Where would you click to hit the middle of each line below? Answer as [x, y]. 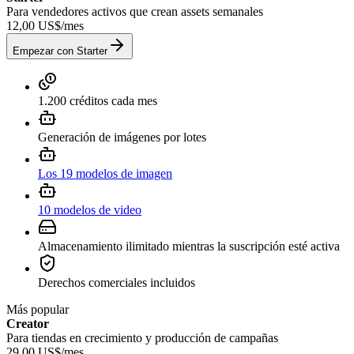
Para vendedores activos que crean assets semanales [135, 11]
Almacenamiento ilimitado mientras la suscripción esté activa [189, 246]
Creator [28, 323]
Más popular [38, 309]
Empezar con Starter [60, 51]
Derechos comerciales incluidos [117, 282]
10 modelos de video [90, 209]
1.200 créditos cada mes [98, 100]
